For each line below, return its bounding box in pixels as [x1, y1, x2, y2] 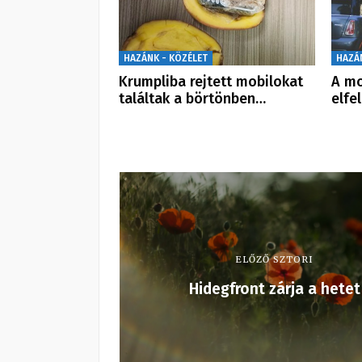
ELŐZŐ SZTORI [235, 253, 314, 265]
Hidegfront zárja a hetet [188, 279, 360, 298]
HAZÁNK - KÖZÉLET [124, 52, 208, 64]
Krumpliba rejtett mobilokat [119, 72, 303, 90]
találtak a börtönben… [119, 89, 266, 107]
